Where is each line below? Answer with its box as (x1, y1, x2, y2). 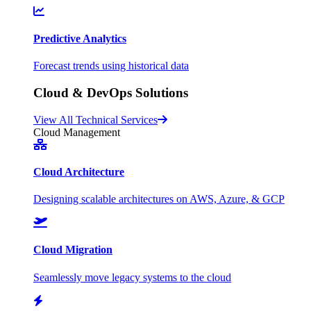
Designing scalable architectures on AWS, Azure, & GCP (33, 193, 285, 205)
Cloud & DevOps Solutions (33, 85, 188, 100)
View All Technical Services (33, 113, 158, 126)
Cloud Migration (33, 244, 112, 256)
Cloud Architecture (33, 165, 124, 178)
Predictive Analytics (33, 32, 126, 44)
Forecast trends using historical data (33, 60, 189, 72)
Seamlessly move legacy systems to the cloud (33, 271, 231, 283)
